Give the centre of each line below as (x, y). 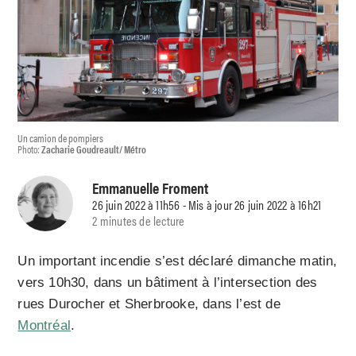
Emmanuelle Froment (151, 187)
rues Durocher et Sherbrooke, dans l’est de (149, 304)
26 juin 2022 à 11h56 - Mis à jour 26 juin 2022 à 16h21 (207, 204)
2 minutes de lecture (139, 220)
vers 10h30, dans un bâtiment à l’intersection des (168, 283)
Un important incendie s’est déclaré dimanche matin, (178, 261)
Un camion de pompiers (61, 138)
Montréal (44, 326)
